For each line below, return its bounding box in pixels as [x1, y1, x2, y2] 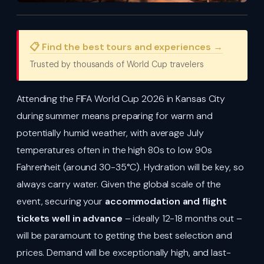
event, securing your [16, 195, 105, 208]
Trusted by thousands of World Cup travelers [29, 59, 204, 70]
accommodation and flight [104, 195, 227, 208]
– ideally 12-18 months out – [122, 212, 242, 225]
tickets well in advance [16, 212, 123, 225]
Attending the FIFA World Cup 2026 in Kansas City [16, 93, 226, 105]
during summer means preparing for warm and [16, 110, 213, 123]
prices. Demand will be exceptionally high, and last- [16, 246, 231, 259]
